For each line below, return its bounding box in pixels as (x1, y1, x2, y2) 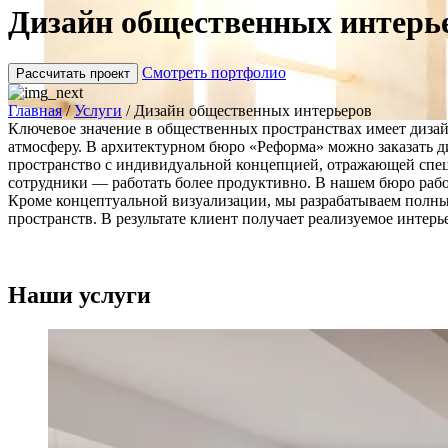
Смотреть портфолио (142, 63, 286, 81)
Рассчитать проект (16, 65, 130, 81)
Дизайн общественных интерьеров (134, 101, 372, 119)
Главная (8, 101, 62, 119)
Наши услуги (8, 281, 151, 308)
